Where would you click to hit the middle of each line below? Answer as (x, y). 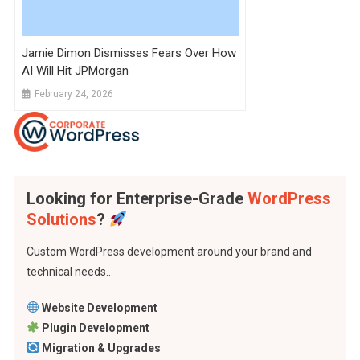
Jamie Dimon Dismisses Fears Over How (129, 53)
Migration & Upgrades (101, 348)
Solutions (61, 219)
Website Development (99, 308)
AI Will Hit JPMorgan (76, 70)
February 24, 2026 (74, 94)
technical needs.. (68, 272)
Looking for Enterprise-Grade (137, 198)
